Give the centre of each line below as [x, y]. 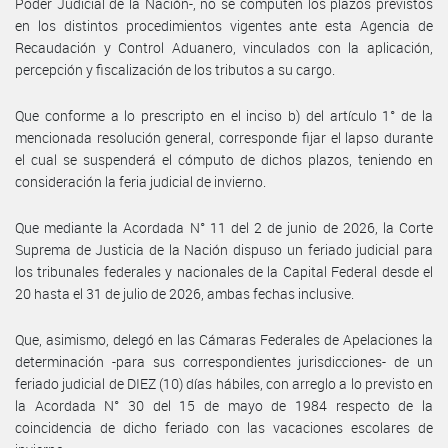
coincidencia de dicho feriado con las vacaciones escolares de [224, 427]
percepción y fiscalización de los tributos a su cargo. [175, 69]
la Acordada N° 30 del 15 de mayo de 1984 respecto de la [224, 405]
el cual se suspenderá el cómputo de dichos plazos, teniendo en [224, 159]
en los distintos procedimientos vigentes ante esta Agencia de [224, 25]
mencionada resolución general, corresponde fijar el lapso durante [224, 137]
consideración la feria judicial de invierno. [140, 181]
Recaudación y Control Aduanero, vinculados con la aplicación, [224, 47]
